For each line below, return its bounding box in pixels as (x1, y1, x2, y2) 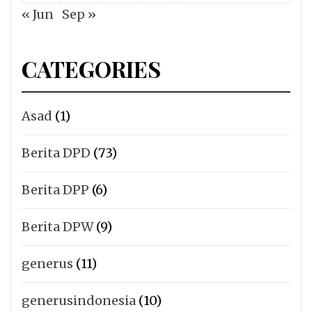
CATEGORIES (22, 54, 161, 84)
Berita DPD (22, 145, 91, 162)
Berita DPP (22, 182, 89, 198)
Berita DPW (22, 219, 93, 235)
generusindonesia (22, 292, 136, 309)
